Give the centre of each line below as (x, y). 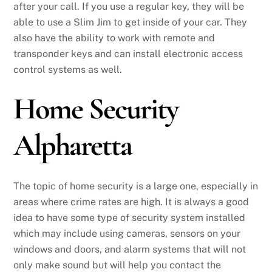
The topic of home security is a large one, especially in (136, 186)
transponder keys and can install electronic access (128, 54)
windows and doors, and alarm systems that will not (130, 250)
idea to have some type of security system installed (130, 218)
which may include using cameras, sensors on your (127, 234)
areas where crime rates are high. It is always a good (131, 202)
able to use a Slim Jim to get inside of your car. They (131, 22)
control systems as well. (68, 70)
